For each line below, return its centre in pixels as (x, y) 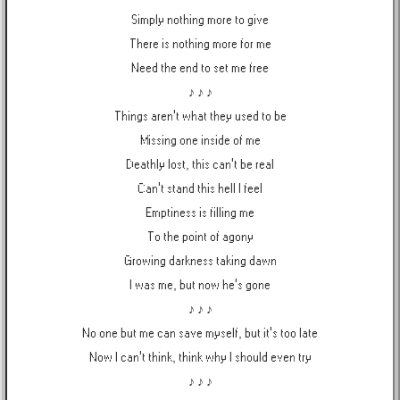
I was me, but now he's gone (200, 285)
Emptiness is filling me (200, 213)
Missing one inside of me (200, 141)
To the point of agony (200, 237)
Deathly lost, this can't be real (200, 165)
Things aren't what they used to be (200, 117)
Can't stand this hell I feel (200, 189)
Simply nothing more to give (200, 20)
